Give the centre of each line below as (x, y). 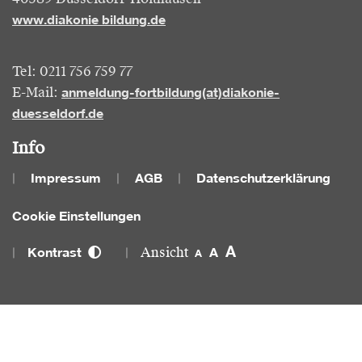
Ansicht (168, 254)
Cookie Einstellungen (76, 216)
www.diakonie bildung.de (89, 20)
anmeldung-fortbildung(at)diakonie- (170, 93)
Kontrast (58, 253)
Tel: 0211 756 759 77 (72, 73)
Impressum (66, 178)
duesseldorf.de (58, 114)
